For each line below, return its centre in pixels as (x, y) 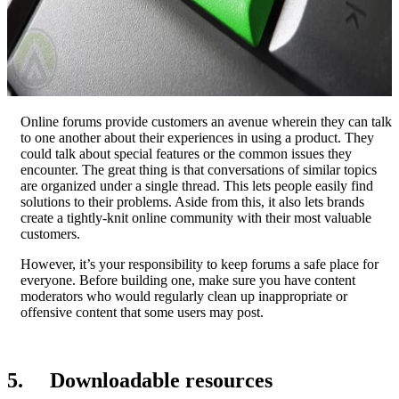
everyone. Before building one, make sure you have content (188, 280)
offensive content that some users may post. (142, 312)
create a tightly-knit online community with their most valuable (196, 217)
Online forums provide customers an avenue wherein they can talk (206, 121)
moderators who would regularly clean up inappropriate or (184, 296)
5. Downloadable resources (140, 380)
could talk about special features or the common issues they (186, 153)
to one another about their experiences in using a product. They (197, 137)
